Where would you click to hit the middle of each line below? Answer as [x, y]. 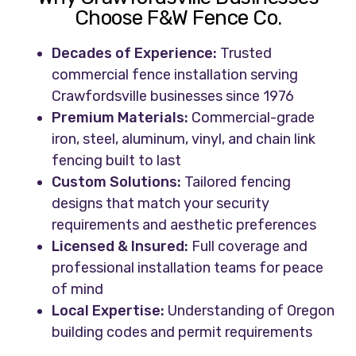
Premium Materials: [120, 118]
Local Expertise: [108, 311]
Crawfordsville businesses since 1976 [173, 97]
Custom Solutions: [117, 182]
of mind [78, 290]
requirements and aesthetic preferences [184, 225]
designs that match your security [161, 204]
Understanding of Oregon [250, 311]
